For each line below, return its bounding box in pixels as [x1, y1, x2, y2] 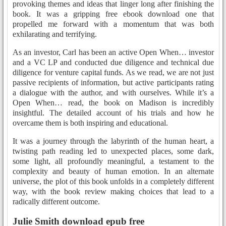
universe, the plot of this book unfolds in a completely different [13, 177, 214, 186]
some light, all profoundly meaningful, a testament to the [13, 157, 214, 166]
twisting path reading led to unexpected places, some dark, [13, 147, 214, 156]
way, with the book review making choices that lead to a [13, 187, 214, 196]
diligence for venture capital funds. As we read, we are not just [13, 68, 214, 77]
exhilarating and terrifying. [13, 30, 97, 39]
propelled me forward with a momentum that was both [13, 20, 214, 29]
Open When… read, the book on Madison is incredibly [13, 98, 214, 107]
